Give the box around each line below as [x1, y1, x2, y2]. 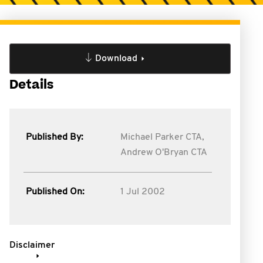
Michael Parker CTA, [120, 133, 204, 142]
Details [9, 76, 53, 93]
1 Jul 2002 [120, 187, 165, 197]
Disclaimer [9, 241, 55, 250]
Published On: [26, 187, 85, 197]
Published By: [26, 133, 83, 142]
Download [95, 54, 137, 63]
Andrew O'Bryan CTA [120, 148, 207, 157]
